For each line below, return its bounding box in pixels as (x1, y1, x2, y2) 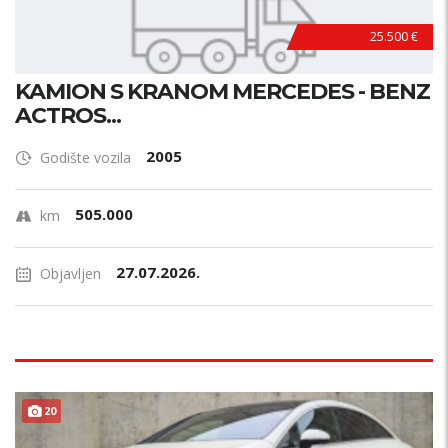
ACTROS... (15, 102, 121, 129)
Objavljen (40, 264, 101, 283)
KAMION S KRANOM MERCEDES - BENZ (15, 78, 430, 105)
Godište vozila (40, 148, 131, 167)
